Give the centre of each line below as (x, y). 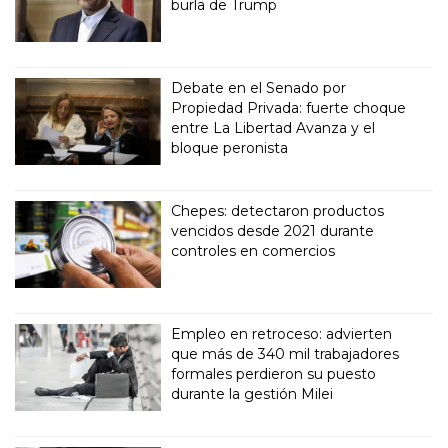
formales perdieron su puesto (274, 373)
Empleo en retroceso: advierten (282, 333)
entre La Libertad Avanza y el (273, 127)
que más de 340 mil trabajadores (285, 353)
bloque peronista (230, 147)
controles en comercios (253, 250)
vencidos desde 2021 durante (273, 230)
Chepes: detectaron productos (278, 210)
